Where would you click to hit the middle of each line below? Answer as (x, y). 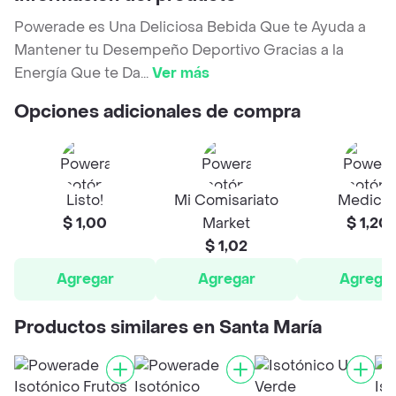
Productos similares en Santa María (168, 328)
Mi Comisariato (226, 201)
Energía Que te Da (77, 73)
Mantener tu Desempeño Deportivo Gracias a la (179, 50)
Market (226, 224)
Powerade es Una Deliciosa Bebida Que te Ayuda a (190, 27)
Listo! (85, 201)
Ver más (181, 73)
